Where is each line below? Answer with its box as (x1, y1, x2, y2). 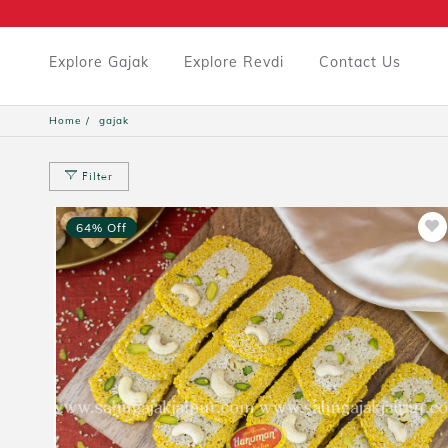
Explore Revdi (183, 53, 284, 71)
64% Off (75, 219, 127, 235)
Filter (77, 169, 113, 183)
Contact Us (318, 53, 401, 71)
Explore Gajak (48, 53, 149, 71)
